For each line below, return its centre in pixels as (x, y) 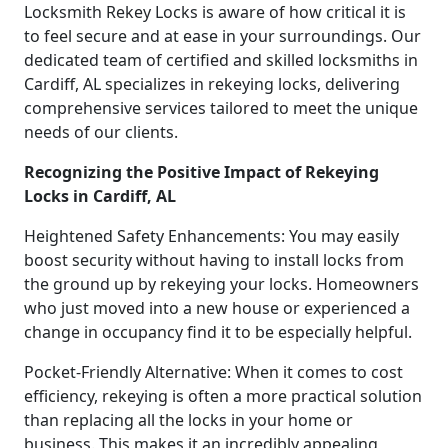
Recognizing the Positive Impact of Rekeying (201, 171)
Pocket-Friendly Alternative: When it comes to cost (213, 371)
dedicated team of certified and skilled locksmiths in (221, 59)
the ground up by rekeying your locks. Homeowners (221, 283)
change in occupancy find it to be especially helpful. (218, 331)
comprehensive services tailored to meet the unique (221, 107)
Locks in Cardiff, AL (100, 195)
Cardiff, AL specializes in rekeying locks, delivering (212, 83)
